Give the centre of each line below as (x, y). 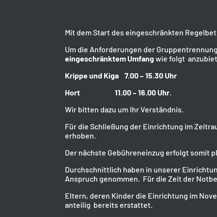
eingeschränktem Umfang (110, 59)
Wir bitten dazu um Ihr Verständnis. (124, 109)
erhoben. (81, 136)
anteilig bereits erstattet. (112, 205)
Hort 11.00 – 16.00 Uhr (117, 93)
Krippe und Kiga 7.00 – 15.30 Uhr (121, 76)
